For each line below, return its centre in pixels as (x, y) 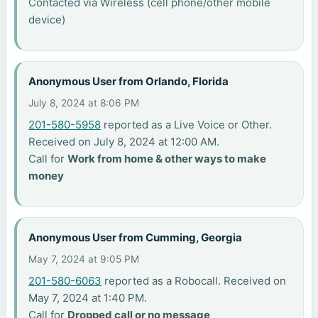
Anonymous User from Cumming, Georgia (136, 238)
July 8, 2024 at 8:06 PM (84, 103)
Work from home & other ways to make (167, 158)
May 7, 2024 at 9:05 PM (84, 259)
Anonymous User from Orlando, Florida (129, 82)
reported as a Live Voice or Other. (187, 124)
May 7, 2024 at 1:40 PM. (88, 297)
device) (47, 19)
